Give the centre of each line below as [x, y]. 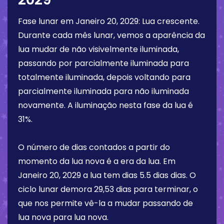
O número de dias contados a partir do [94, 147]
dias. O [182, 175]
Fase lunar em [47, 21]
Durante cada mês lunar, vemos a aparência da [111, 35]
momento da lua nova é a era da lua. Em [97, 161]
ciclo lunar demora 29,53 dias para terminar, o [108, 189]
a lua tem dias [110, 175]
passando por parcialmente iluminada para [103, 63]
